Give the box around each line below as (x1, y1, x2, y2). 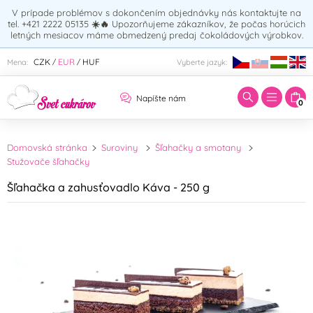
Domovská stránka (7, 142, 87, 154)
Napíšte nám (136, 93, 186, 104)
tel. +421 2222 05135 (8, 18, 92, 29)
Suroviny (101, 142, 138, 154)
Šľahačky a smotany (154, 142, 241, 154)
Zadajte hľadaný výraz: (14, 43, 149, 59)
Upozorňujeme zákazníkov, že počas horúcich (112, 18, 305, 29)
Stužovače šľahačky (7, 156, 89, 168)
